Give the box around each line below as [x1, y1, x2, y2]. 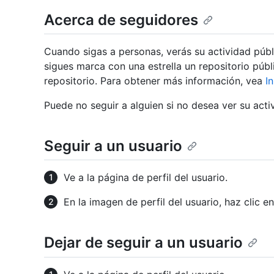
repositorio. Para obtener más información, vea [44, 75, 265, 87]
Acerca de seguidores [44, 11, 198, 29]
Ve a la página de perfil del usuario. [64, 171, 228, 184]
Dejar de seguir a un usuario [44, 234, 243, 252]
